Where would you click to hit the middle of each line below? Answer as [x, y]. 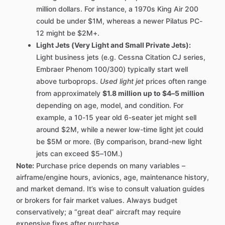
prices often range [175, 81]
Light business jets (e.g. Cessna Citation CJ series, [121, 57]
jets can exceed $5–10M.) [79, 154]
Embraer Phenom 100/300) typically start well [112, 69]
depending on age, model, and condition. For [110, 105]
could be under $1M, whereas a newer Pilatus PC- [119, 21]
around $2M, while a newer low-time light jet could [120, 130]
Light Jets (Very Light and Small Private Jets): [114, 45]
